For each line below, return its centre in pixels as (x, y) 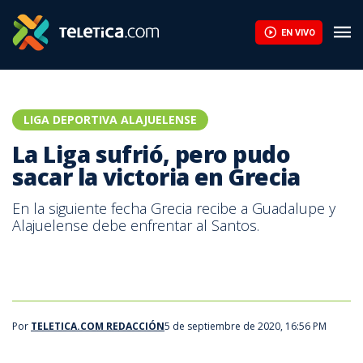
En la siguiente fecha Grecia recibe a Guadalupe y (174, 208)
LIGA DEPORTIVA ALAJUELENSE (110, 120)
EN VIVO (298, 32)
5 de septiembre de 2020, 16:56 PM (246, 326)
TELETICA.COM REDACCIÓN (98, 326)
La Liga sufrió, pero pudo (152, 154)
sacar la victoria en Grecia (156, 177)
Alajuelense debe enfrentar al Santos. (136, 225)
